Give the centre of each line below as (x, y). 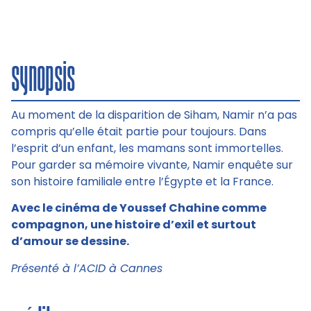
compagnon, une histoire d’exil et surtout (134, 225)
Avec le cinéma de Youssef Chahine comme (139, 208)
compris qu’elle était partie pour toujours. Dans (139, 131)
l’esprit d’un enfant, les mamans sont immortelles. (147, 148)
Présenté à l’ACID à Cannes (87, 268)
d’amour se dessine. (70, 242)
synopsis (43, 76)
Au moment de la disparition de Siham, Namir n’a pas (154, 115)
